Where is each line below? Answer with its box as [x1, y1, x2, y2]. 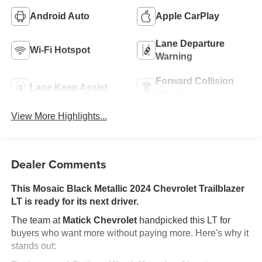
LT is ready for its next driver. [11, 196, 139, 206]
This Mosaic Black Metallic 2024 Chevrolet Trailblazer [11, 183, 244, 194]
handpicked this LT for [136, 215, 230, 225]
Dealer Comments [11, 155, 106, 173]
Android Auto [29, 11, 89, 22]
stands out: [11, 240, 56, 251]
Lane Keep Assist [29, 82, 108, 93]
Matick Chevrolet [62, 215, 137, 225]
